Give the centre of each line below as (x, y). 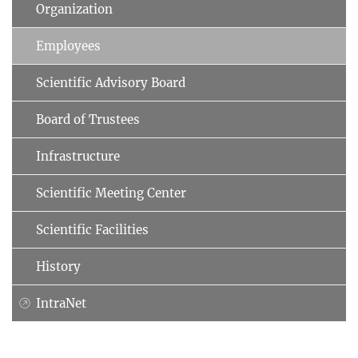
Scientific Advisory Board (111, 82)
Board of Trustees (88, 119)
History (58, 266)
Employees (68, 46)
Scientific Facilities (92, 229)
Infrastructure (78, 156)
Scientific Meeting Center (111, 193)
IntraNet (61, 303)
